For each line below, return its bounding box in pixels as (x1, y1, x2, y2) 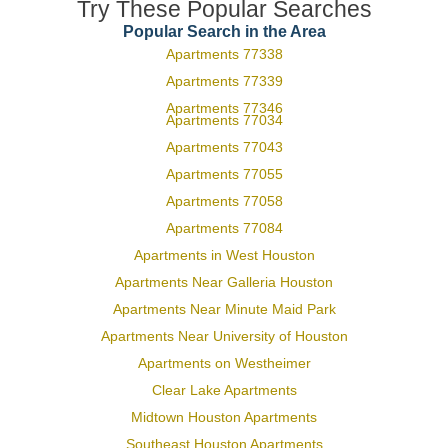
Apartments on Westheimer (137, 355, 311, 371)
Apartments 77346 (165, 100, 283, 116)
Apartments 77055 (165, 166, 283, 182)
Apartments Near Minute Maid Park (112, 301, 336, 317)
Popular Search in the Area (122, 23, 326, 40)
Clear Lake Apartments (151, 382, 297, 398)
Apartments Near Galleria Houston (115, 274, 333, 290)
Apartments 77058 (165, 193, 283, 209)
